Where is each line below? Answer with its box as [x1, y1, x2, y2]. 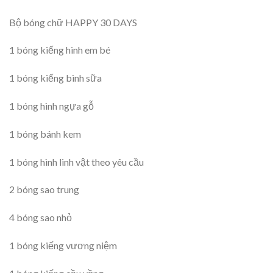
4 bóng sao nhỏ [9, 211, 72, 224]
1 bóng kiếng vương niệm [9, 239, 117, 252]
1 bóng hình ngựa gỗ [9, 100, 94, 112]
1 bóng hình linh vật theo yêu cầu [9, 155, 144, 168]
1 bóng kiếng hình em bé [9, 44, 110, 56]
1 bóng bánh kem [9, 127, 81, 140]
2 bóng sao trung [9, 183, 79, 196]
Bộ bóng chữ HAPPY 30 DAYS [9, 16, 137, 28]
